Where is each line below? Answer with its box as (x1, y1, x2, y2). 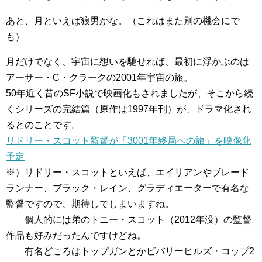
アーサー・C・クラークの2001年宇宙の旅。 (6, 73, 193, 82)
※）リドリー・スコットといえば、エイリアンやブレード (6, 167, 249, 177)
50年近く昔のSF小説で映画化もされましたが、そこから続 (6, 88, 253, 98)
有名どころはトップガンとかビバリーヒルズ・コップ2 (6, 246, 254, 256)
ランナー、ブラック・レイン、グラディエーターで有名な (6, 183, 249, 193)
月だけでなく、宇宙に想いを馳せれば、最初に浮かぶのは (6, 57, 249, 67)
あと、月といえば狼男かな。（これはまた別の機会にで (6, 16, 240, 26)
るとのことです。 (6, 120, 81, 130)
